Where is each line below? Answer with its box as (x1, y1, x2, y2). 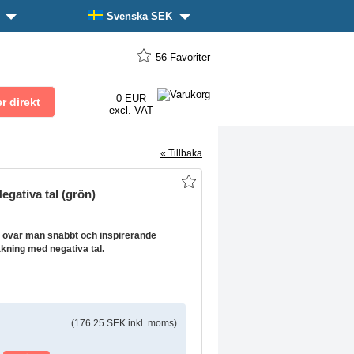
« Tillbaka (160, 148, 202, 159)
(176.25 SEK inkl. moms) (70, 317, 177, 329)
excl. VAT (109, 104, 153, 116)
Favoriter (170, 51, 210, 63)
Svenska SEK (106, 10, 175, 22)
